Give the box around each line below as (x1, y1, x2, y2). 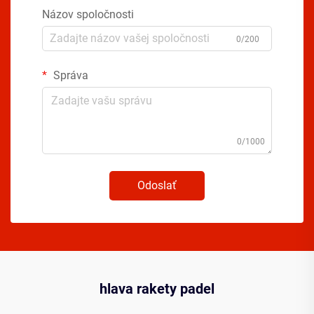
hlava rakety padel (100, 280, 214, 297)
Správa (50, 68, 88, 82)
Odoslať (137, 178, 177, 192)
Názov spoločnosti (42, 7, 134, 21)
